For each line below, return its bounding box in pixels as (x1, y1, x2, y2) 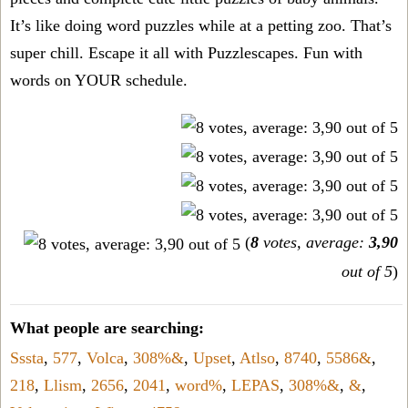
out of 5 (342, 261, 393, 280)
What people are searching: (10, 318, 204, 337)
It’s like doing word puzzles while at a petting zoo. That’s (10, 15, 392, 35)
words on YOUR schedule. (10, 70, 188, 89)
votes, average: (259, 233, 369, 252)
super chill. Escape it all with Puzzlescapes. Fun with (10, 43, 362, 62)
